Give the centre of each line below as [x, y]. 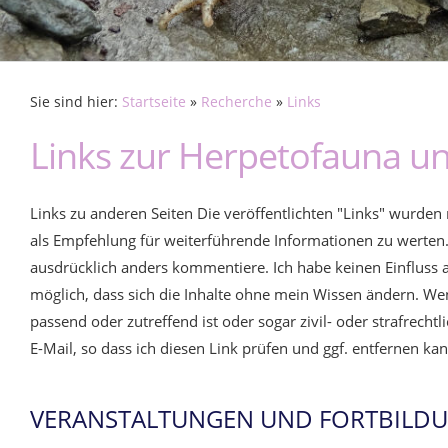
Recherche [236, 102]
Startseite [154, 102]
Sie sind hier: [76, 102]
